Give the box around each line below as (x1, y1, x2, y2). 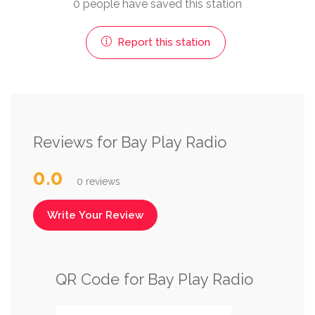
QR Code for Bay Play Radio (56, 269, 253, 288)
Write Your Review (47, 208, 143, 221)
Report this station (114, 35, 210, 49)
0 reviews (77, 175, 120, 187)
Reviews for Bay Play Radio (33, 132, 226, 151)
